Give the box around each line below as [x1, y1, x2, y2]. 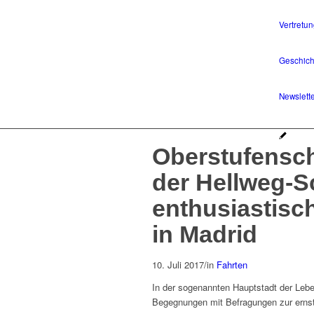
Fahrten [217, 258, 247, 271]
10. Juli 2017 [152, 258, 204, 271]
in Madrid [152, 221, 257, 247]
